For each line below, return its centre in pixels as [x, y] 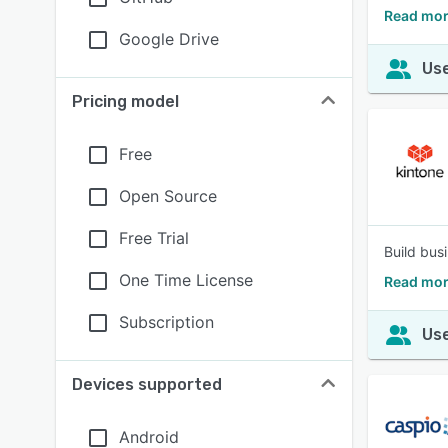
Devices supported [147, 384]
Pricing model [125, 101]
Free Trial [154, 238]
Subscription [166, 322]
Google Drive [169, 39]
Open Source [168, 196]
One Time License [186, 280]
